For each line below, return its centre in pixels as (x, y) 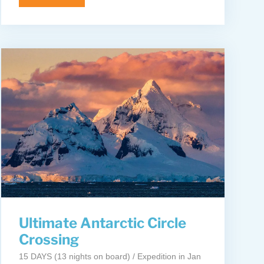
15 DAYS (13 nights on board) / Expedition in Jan (110, 257)
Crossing (49, 240)
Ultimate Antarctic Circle (102, 223)
